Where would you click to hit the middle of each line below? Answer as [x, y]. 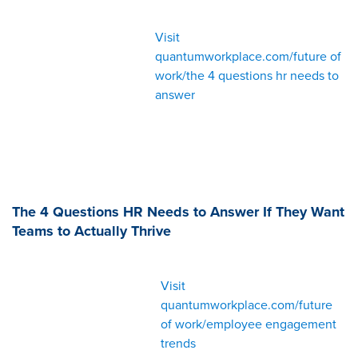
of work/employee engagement [248, 324]
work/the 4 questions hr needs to [247, 76]
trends [178, 343]
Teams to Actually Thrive [91, 231]
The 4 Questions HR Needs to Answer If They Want [178, 212]
